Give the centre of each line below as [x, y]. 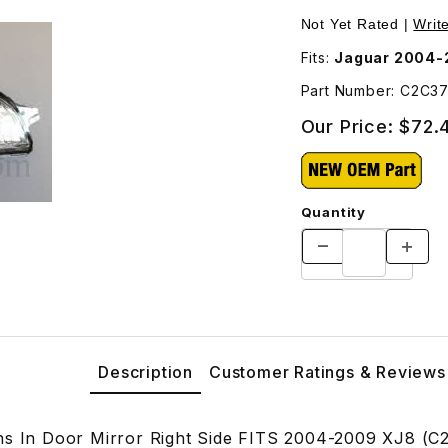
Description [145, 371]
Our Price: [350, 126]
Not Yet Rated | [357, 23]
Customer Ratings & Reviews [327, 371]
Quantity [333, 211]
